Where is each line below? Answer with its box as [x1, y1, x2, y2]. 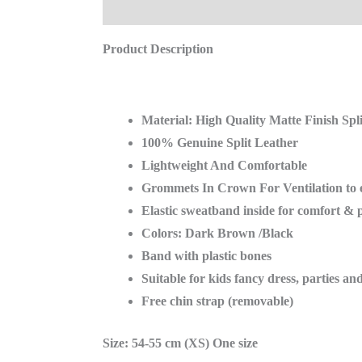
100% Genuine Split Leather [141, 135, 298, 149]
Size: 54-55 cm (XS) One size [102, 335, 258, 350]
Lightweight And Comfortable [141, 158, 310, 172]
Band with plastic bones [141, 248, 271, 263]
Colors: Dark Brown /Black [141, 225, 297, 240]
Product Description [102, 41, 217, 56]
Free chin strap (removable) [141, 293, 293, 308]
